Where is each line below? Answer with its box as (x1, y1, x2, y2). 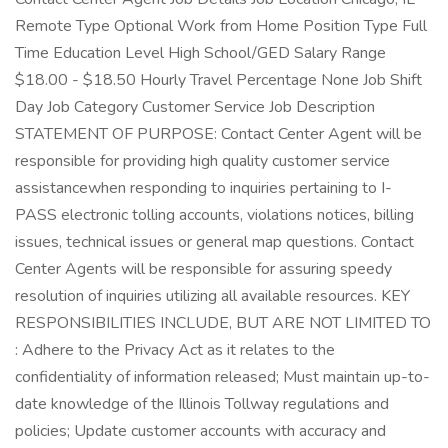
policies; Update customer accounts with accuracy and (15, 420, 386, 442)
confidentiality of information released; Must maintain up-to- (15, 366, 430, 388)
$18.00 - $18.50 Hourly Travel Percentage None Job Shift (15, 69, 422, 91)
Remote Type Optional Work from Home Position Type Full (15, 15, 427, 37)
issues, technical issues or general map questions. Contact (15, 231, 414, 253)
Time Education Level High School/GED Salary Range (15, 42, 386, 64)
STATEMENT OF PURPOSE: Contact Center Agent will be (15, 123, 422, 145)
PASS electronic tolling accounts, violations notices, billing (15, 204, 414, 226)
